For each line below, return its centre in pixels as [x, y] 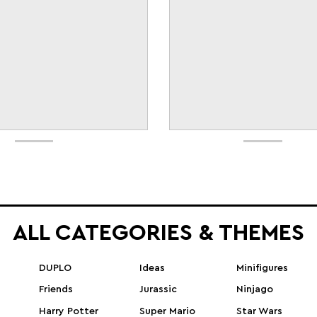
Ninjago [255, 290]
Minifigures [263, 269]
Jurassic [158, 290]
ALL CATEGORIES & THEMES [158, 233]
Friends [56, 290]
